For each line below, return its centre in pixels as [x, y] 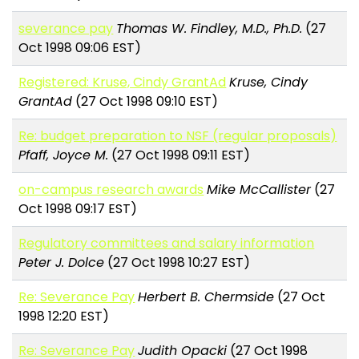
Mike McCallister [259, 190]
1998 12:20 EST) [64, 317]
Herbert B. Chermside [206, 297]
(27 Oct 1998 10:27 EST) [177, 263]
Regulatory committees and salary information [167, 244]
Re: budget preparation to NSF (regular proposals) [178, 136]
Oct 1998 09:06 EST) [80, 48]
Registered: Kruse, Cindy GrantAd [123, 83]
